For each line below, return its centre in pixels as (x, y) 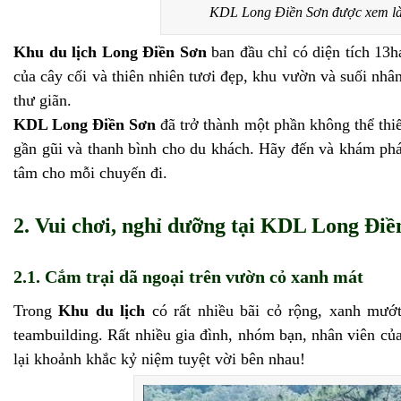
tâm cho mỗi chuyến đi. (90, 173)
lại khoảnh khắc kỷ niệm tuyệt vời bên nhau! (159, 359)
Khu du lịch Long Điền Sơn (110, 52)
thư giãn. (43, 101)
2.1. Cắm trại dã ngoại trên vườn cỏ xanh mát (188, 277)
